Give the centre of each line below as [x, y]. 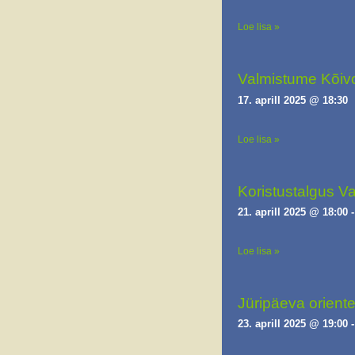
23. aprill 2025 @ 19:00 [293, 324]
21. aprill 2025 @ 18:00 [293, 212]
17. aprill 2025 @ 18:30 [293, 100]
